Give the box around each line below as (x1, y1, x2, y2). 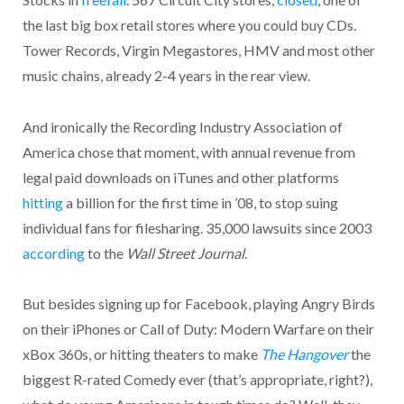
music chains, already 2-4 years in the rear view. (22, 67, 310, 85)
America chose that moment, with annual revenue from (22, 142, 355, 161)
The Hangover (260, 345, 348, 363)
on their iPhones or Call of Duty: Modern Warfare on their (22, 320, 374, 338)
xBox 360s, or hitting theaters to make (22, 345, 261, 363)
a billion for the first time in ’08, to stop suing (62, 193, 338, 211)
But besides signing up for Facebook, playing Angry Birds (22, 295, 375, 313)
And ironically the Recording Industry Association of (22, 117, 343, 135)
